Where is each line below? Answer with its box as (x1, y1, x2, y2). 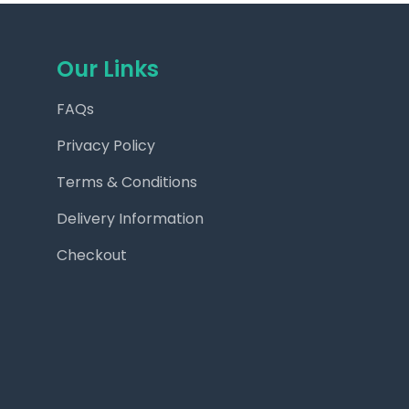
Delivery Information (57, 208, 204, 229)
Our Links (57, 54, 159, 84)
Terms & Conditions (57, 172, 197, 193)
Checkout (57, 245, 127, 266)
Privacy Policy (57, 135, 155, 156)
